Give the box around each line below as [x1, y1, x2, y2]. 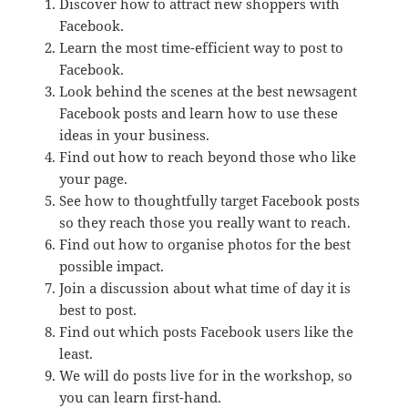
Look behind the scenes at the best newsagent [58, 81, 357, 100]
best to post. [58, 300, 137, 319]
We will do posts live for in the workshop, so [58, 365, 352, 384]
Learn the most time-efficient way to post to [58, 37, 343, 56]
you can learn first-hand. [58, 387, 221, 406]
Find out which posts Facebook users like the [58, 321, 353, 341]
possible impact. [58, 256, 164, 275]
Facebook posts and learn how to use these [58, 103, 338, 122]
